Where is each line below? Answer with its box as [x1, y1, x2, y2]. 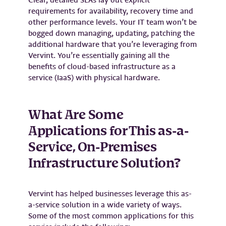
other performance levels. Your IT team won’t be [28, 17, 197, 27]
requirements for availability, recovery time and [28, 6, 193, 16]
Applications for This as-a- [28, 122, 189, 141]
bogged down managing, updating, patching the [28, 28, 195, 38]
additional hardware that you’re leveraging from [28, 39, 197, 49]
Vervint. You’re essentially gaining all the [28, 50, 169, 61]
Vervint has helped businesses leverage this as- [28, 188, 192, 199]
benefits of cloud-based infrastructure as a [28, 61, 176, 72]
